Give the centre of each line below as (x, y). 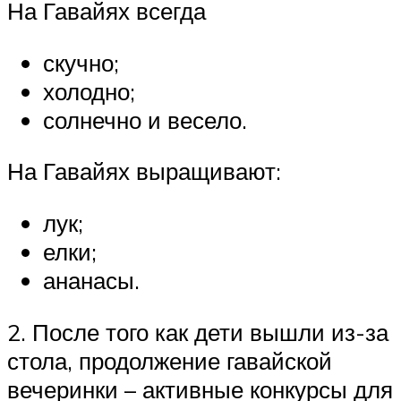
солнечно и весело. (145, 119)
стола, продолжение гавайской (170, 360)
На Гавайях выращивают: (144, 171)
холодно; (89, 91)
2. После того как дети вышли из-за (198, 332)
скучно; (81, 62)
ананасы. (91, 280)
